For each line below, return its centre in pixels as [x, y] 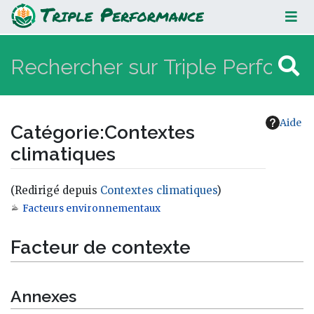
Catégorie [55, 132]
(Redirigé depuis [55, 190]
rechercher [159, 211]
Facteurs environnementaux [91, 208]
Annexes [43, 296]
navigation [87, 211]
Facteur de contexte [101, 247]
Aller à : [32, 211]
